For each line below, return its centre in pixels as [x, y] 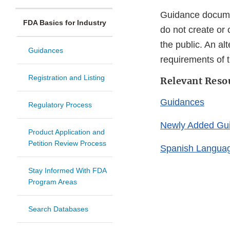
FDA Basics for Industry [65, 23]
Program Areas [53, 182]
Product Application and [66, 132]
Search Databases [58, 209]
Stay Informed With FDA [68, 171]
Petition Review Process [67, 143]
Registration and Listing [66, 78]
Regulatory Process [60, 105]
